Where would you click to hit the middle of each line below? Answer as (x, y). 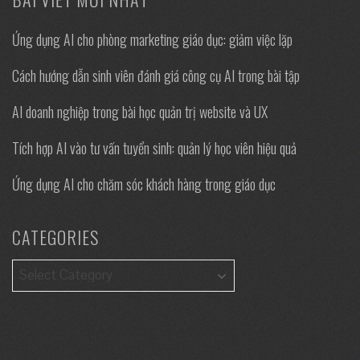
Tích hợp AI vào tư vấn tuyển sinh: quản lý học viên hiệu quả (154, 147)
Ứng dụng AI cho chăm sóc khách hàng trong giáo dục (144, 184)
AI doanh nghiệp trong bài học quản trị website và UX (140, 111)
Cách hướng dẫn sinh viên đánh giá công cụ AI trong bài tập (156, 75)
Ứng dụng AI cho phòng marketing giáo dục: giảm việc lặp (152, 39)
